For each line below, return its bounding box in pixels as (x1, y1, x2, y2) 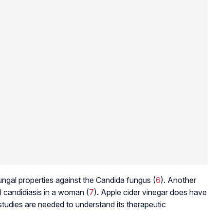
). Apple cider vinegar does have (94, 187, 207, 197)
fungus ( (125, 175, 156, 185)
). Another (161, 175, 196, 185)
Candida (96, 175, 125, 185)
